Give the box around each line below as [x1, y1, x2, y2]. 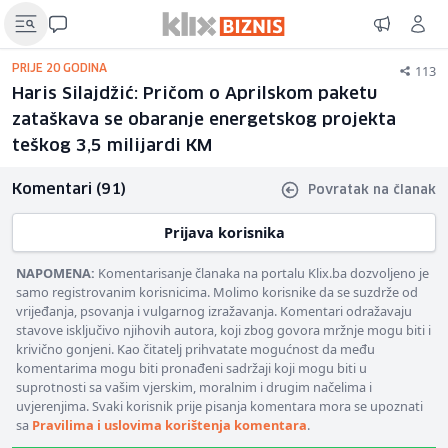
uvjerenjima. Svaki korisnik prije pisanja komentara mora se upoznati [16, 397, 423, 415]
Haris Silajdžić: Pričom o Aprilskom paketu [12, 86, 377, 103]
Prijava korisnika [163, 223, 285, 242]
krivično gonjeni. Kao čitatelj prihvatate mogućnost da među [16, 340, 375, 358]
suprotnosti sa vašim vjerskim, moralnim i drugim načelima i [16, 378, 372, 396]
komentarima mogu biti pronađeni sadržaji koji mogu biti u [16, 359, 367, 377]
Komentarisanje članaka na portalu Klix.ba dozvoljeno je [95, 264, 429, 282]
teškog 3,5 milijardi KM [12, 138, 212, 155]
